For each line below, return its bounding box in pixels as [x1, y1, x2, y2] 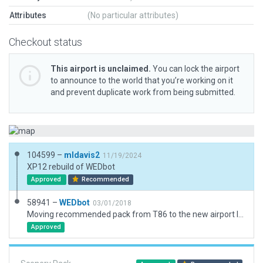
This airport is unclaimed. [50, 64, 151, 73]
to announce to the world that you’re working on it [50, 76, 233, 85]
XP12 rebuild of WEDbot [27, 162, 115, 171]
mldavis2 [64, 150, 100, 160]
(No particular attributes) [87, 11, 178, 20]
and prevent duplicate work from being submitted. [50, 87, 235, 97]
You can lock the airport [151, 64, 240, 73]
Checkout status [9, 36, 82, 48]
